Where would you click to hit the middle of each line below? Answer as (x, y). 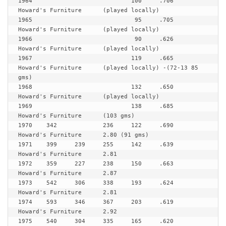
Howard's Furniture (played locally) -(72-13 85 (53, 68)
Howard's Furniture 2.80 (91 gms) (50, 135)
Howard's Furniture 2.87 (50, 173)
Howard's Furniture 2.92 (50, 212)
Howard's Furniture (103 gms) (52, 116)
